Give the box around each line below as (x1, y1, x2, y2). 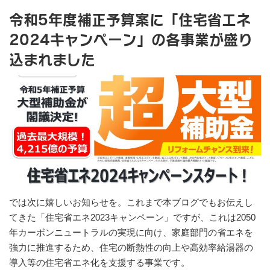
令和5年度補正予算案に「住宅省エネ (9, 10, 251, 28)
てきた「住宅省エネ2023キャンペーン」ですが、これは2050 (9, 212, 256, 223)
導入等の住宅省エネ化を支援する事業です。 (9, 257, 190, 268)
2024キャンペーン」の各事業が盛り (9, 30, 253, 48)
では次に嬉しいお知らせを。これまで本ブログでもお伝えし (9, 197, 253, 208)
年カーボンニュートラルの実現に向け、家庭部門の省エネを (9, 227, 253, 238)
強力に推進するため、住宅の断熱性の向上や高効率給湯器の (9, 242, 253, 253)
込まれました (9, 49, 95, 68)
